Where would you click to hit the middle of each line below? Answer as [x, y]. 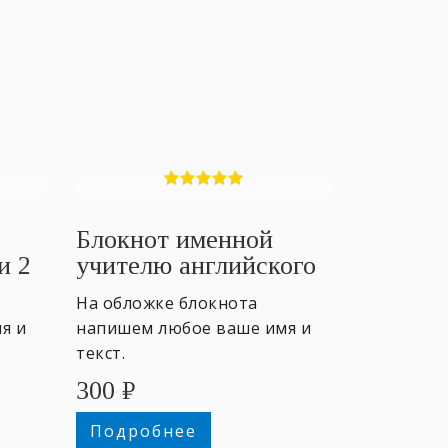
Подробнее [143, 430]
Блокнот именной [174, 239]
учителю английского [196, 265]
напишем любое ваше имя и [193, 327]
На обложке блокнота [167, 302]
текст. [100, 352]
